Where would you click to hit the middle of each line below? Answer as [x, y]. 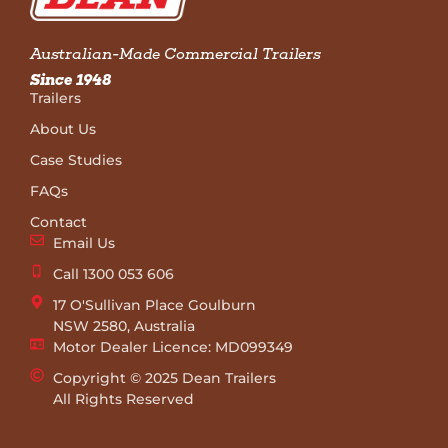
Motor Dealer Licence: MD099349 [172, 346]
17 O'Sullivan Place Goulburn [154, 304]
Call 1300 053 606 [113, 273]
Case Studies [76, 159]
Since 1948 [70, 79]
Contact [58, 221]
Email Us [83, 242]
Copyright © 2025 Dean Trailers [164, 377]
